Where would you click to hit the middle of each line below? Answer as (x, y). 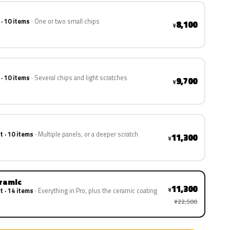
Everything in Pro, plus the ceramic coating (98, 191)
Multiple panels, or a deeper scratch (88, 134)
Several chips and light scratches (81, 78)
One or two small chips (67, 21)
